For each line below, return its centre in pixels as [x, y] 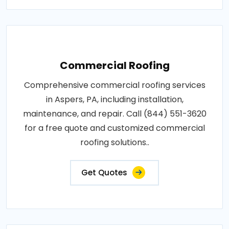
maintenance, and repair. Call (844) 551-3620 [114, 113]
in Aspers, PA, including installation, [114, 99]
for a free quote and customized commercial [114, 128]
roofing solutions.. [114, 142]
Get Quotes [104, 172]
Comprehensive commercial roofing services [114, 85]
